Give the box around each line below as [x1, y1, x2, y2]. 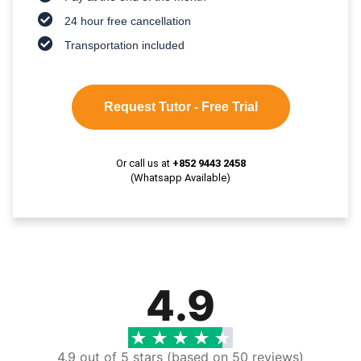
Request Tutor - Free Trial [103, 99, 258, 114]
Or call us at [115, 156, 172, 169]
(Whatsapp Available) [131, 171, 230, 184]
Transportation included [64, 38, 185, 52]
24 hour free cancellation [64, 14, 192, 27]
